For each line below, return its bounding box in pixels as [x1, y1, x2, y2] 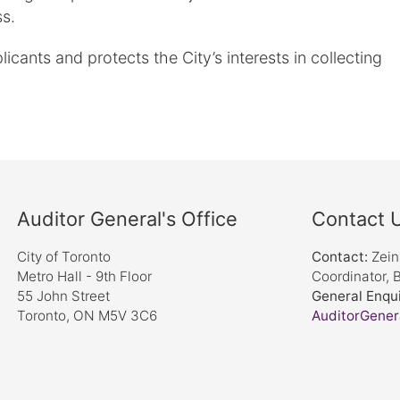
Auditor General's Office [17, 206, 237, 230]
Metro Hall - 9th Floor [17, 267, 152, 285]
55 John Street [17, 287, 110, 304]
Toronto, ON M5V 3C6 [17, 306, 157, 324]
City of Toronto [17, 247, 111, 265]
